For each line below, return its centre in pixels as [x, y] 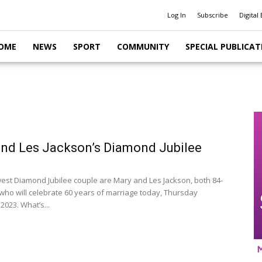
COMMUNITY [143, 46]
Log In [177, 15]
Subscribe [213, 15]
